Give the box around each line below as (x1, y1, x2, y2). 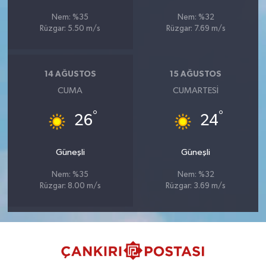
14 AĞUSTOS (44, 70, 96, 79)
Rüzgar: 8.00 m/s (39, 182, 101, 190)
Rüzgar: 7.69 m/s (166, 24, 226, 33)
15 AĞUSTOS (170, 70, 222, 79)
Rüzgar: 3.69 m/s (166, 182, 226, 190)
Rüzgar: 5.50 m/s (40, 24, 101, 33)
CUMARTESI (173, 85, 219, 95)
